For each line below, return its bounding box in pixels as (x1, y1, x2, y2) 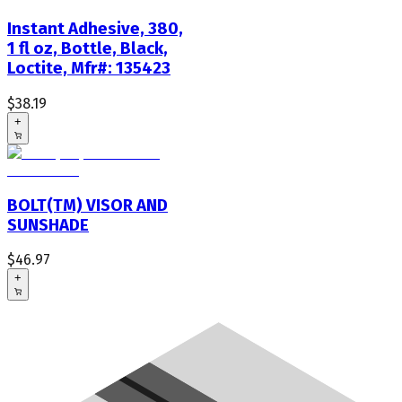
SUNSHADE (7, 214, 89, 235)
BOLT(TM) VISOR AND (7, 195, 168, 215)
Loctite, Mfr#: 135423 (7, 58, 170, 79)
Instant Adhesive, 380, (7, 19, 183, 39)
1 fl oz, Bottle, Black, (7, 39, 168, 59)
